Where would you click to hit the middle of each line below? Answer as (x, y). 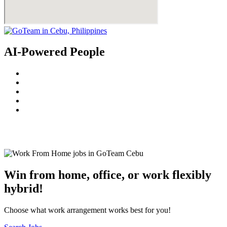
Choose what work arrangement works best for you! (87, 210)
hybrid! (24, 189)
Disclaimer (21, 136)
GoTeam (44, 127)
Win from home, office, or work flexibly (108, 175)
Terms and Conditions (106, 127)
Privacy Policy (176, 127)
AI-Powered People (54, 52)
